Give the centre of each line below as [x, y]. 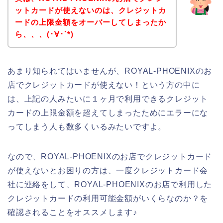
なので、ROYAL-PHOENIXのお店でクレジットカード [110, 156]
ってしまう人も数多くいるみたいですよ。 [87, 126]
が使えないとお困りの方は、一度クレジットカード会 [108, 170]
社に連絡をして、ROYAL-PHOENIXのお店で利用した [110, 184]
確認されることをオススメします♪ [72, 212]
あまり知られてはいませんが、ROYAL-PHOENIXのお [110, 71]
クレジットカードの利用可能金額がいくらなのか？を [108, 198]
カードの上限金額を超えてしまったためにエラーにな [108, 112]
